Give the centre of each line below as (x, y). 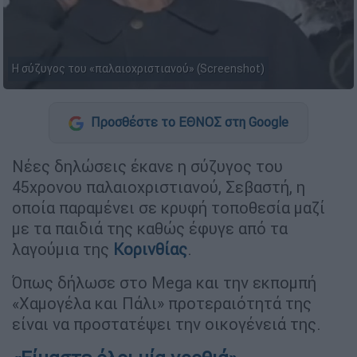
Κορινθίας (150, 249)
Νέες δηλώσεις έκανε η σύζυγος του (147, 166)
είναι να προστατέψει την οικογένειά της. (167, 324)
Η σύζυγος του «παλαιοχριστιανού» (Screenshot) (138, 69)
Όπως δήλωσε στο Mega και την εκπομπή (164, 282)
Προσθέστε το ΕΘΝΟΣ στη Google (188, 122)
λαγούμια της (63, 249)
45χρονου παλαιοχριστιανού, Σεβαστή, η (159, 186)
